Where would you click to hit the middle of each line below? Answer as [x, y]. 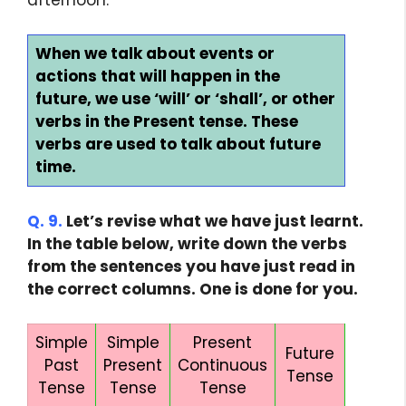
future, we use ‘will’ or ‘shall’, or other [185, 99]
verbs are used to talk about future [178, 145]
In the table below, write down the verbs [187, 243]
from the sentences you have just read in [191, 266]
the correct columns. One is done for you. [193, 289]
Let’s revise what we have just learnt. [213, 221]
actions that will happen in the [158, 77]
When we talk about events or [155, 54]
